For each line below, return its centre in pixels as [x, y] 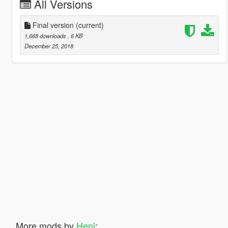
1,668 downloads [46, 35]
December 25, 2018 [49, 46]
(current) [90, 25]
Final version [53, 25]
